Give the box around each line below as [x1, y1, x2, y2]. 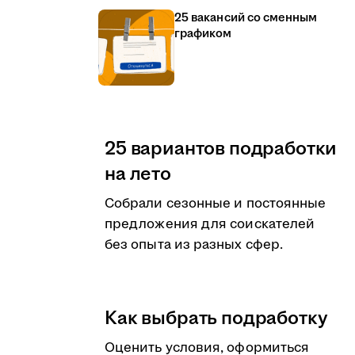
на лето [105, 161, 171, 188]
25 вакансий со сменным [174, 10, 318, 26]
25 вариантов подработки [105, 136, 338, 162]
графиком [174, 25, 232, 42]
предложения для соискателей [105, 215, 315, 234]
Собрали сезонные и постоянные [105, 194, 326, 213]
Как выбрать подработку [105, 305, 328, 332]
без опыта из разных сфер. [105, 235, 283, 254]
